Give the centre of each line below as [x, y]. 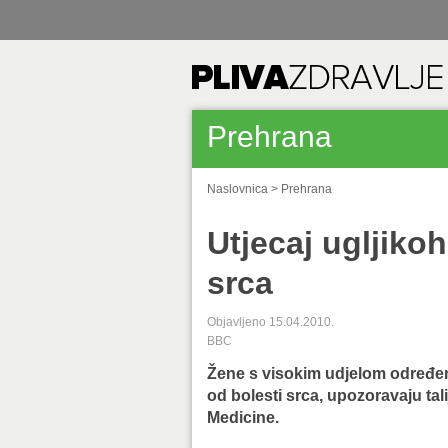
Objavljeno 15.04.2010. [270, 322]
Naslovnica [237, 189]
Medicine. [243, 417]
